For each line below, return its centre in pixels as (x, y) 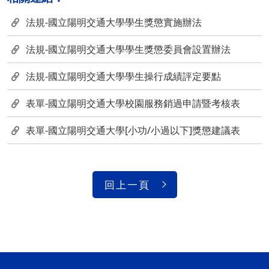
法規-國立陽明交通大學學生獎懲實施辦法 (114, 22)
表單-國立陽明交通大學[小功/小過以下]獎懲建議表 (133, 130)
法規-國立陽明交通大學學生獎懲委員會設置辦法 (128, 49)
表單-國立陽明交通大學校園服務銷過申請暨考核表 (133, 103)
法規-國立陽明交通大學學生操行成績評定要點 (123, 76)
